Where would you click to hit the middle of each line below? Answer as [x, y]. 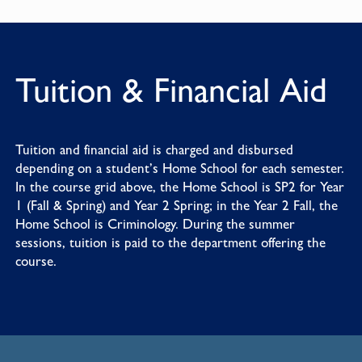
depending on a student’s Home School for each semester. [179, 168]
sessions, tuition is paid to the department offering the [170, 243]
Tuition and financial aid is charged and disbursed [154, 150]
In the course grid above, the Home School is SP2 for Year [179, 187]
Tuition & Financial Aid [171, 90]
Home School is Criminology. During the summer [155, 224]
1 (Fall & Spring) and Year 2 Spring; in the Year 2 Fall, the [176, 206]
